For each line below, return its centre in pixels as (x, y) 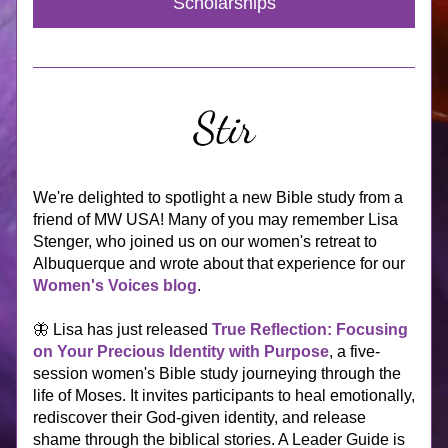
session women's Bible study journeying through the (217, 373)
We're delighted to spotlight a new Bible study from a (218, 197)
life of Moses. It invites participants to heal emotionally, (224, 395)
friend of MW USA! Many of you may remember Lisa (215, 219)
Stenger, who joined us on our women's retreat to (205, 241)
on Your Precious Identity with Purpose (181, 351)
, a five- (354, 351)
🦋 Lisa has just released (122, 329)
